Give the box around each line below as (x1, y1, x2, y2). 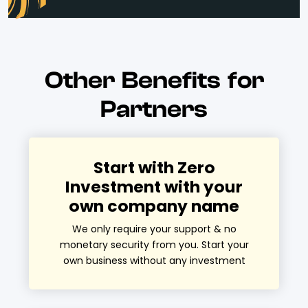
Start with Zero (93, 156, 215, 179)
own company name (69, 195, 239, 218)
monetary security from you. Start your (59, 238, 249, 252)
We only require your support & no (71, 222, 236, 236)
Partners (100, 96, 208, 124)
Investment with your (65, 175, 243, 199)
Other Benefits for (44, 67, 264, 95)
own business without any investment (63, 254, 245, 268)
